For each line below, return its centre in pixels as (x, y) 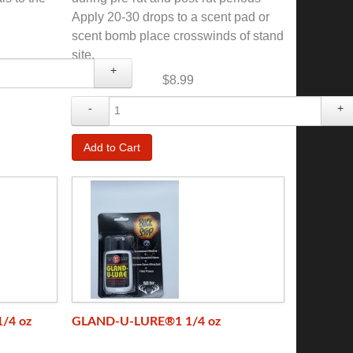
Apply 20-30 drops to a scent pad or (171, 17)
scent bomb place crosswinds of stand (178, 36)
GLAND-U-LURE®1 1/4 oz (146, 321)
